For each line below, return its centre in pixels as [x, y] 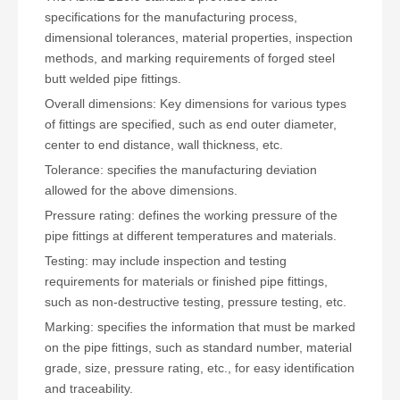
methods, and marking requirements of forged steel [190, 58]
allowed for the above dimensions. [141, 190]
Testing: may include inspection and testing [166, 261]
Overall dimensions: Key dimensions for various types [196, 104]
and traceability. [89, 388]
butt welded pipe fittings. [113, 79]
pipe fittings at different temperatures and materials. [191, 236]
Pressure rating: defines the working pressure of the [191, 215]
